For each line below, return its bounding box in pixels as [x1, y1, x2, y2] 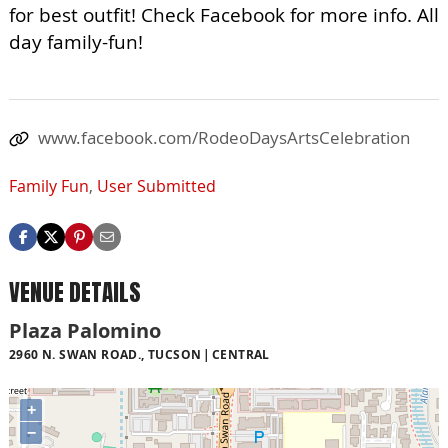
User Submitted [97, 174, 216, 197]
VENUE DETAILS [9, 274, 141, 310]
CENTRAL [211, 346, 270, 364]
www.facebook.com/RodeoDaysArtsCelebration [38, 125, 410, 149]
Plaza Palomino [9, 317, 161, 345]
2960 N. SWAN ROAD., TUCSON [9, 346, 202, 364]
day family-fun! [9, 28, 143, 55]
